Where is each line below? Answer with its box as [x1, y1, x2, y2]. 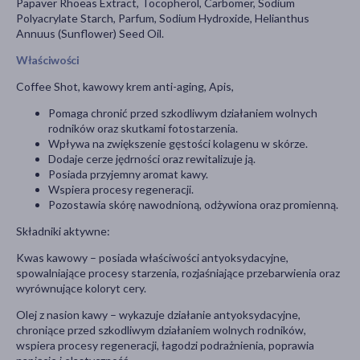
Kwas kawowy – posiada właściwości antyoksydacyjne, [16, 251, 288, 265]
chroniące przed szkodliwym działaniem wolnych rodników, [16, 323, 306, 337]
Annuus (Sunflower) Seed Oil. [16, 27, 164, 41]
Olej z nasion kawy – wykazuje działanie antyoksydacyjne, [16, 308, 301, 322]
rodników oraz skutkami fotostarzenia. [48, 121, 238, 136]
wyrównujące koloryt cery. [16, 281, 146, 296]
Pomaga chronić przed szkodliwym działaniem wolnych [48, 106, 317, 121]
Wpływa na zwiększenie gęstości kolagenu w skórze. [48, 137, 308, 151]
